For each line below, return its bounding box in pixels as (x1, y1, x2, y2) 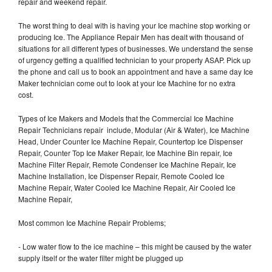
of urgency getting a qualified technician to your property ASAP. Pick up (18, 54, 251, 65)
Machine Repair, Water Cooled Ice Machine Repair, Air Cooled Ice (18, 182, 236, 192)
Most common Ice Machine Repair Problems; (18, 217, 166, 228)
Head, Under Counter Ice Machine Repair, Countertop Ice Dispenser (18, 135, 243, 146)
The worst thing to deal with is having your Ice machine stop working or (18, 19, 250, 30)
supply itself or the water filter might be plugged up (18, 252, 185, 263)
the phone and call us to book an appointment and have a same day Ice (18, 66, 253, 76)
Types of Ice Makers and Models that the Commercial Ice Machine (18, 112, 234, 123)
